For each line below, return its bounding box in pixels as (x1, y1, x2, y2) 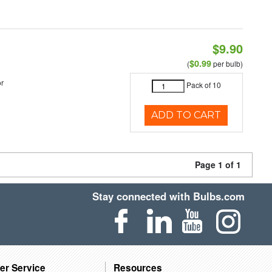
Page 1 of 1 (195, 158, 241, 171)
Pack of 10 (186, 80, 221, 90)
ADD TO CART (151, 109, 222, 121)
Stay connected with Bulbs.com (92, 189, 245, 203)
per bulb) (211, 58, 243, 69)
